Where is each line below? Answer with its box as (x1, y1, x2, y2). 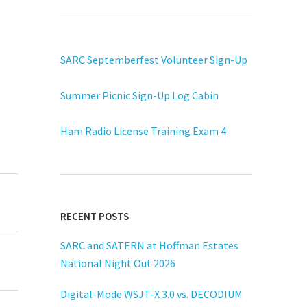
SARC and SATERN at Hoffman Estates (60, 238, 238, 252)
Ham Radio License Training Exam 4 (60, 123, 226, 138)
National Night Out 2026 (60, 256, 175, 270)
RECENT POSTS (60, 209, 129, 223)
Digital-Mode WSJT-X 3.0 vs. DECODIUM (60, 286, 243, 301)
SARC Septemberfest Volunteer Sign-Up (60, 52, 247, 66)
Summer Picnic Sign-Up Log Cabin (60, 88, 219, 102)
